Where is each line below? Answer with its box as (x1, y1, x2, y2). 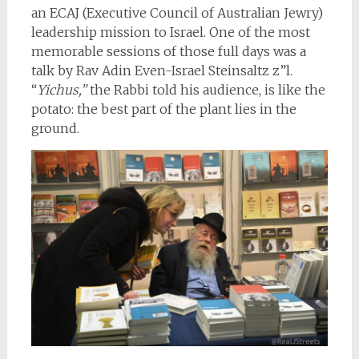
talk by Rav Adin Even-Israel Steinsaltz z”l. (30, 62, 292, 79)
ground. (30, 119, 79, 136)
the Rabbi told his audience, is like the (86, 81, 325, 98)
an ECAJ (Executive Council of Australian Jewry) (30, 4, 323, 21)
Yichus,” (36, 81, 87, 98)
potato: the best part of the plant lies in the (30, 100, 296, 117)
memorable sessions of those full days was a (30, 42, 306, 59)
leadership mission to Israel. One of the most (30, 23, 310, 40)
